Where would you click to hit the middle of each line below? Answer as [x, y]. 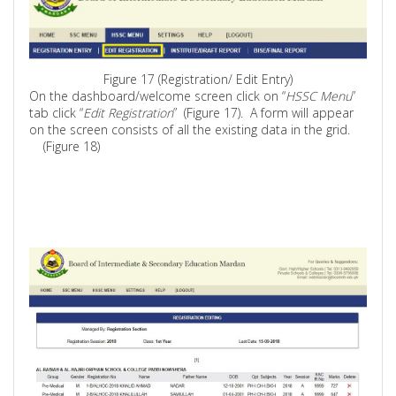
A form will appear [302, 112]
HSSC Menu [319, 95]
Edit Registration [129, 112]
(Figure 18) [72, 146]
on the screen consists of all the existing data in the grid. [190, 129]
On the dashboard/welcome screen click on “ [158, 95]
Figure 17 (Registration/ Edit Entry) [198, 79]
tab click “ [57, 112]
